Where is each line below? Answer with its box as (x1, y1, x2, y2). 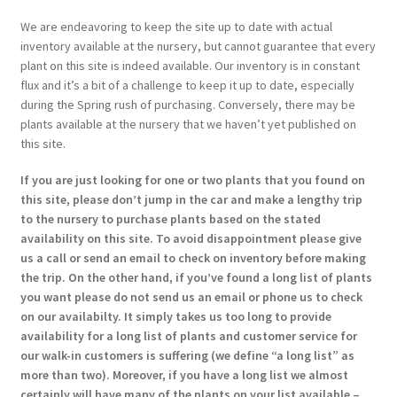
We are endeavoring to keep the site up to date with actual (19, 18, 332, 35)
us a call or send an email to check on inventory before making (19, 250, 366, 267)
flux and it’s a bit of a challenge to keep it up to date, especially (19, 76, 354, 93)
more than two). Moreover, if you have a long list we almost (19, 367, 348, 384)
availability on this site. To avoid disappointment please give (19, 230, 362, 247)
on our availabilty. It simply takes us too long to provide (19, 308, 331, 325)
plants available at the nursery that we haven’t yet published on (19, 115, 356, 132)
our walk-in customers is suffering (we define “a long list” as (19, 347, 354, 364)
